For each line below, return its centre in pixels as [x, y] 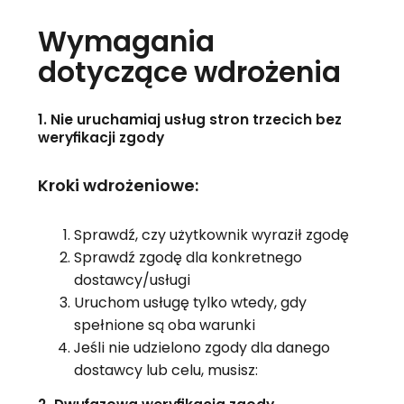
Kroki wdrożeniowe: [118, 186]
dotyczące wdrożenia [189, 73]
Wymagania [126, 42]
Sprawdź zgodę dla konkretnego [188, 258]
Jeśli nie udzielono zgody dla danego [202, 348]
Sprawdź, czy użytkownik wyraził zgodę [211, 235]
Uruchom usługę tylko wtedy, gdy [190, 303]
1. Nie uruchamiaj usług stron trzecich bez [189, 120]
